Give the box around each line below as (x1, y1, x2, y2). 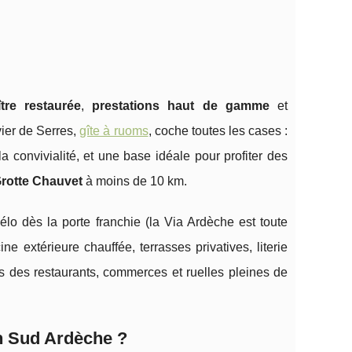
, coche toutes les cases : (148, 124, 288, 137)
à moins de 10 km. (82, 174, 187, 188)
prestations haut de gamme (92, 99, 269, 112)
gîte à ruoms (79, 124, 148, 137)
